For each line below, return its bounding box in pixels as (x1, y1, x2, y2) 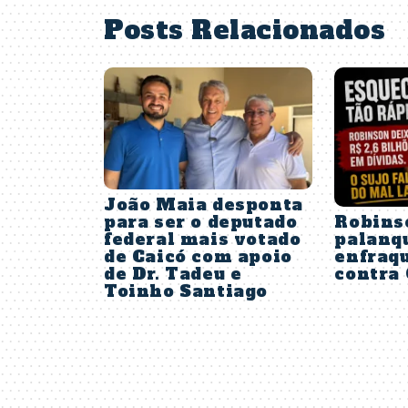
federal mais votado (104, 229, 301, 251)
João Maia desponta (104, 194, 303, 217)
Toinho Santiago (104, 280, 269, 303)
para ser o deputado (104, 211, 298, 234)
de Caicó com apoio (104, 246, 292, 269)
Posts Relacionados (104, 12, 385, 47)
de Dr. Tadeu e (104, 263, 242, 286)
